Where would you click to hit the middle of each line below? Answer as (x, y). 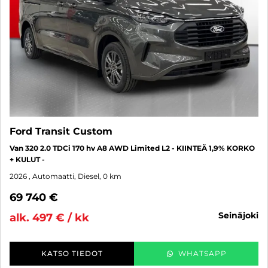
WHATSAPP (202, 254)
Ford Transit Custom (61, 132)
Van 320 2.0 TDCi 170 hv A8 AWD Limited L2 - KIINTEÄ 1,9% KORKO (132, 148)
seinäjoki (241, 216)
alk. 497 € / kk (49, 218)
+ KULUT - (27, 160)
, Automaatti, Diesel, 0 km (75, 176)
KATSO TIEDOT (72, 254)
